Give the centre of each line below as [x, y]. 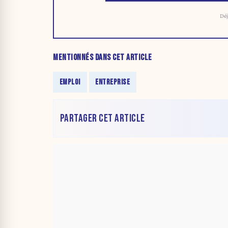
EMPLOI [70, 82]
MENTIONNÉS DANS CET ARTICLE [103, 58]
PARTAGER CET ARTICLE [102, 118]
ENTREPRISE [113, 82]
